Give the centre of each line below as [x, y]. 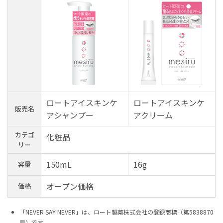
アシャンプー [70, 115]
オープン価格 [70, 186]
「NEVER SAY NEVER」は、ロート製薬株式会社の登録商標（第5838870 [116, 212]
